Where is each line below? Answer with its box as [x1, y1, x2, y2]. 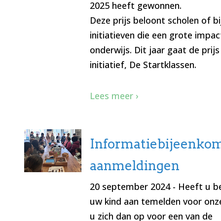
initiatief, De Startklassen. [89, 59, 199, 71]
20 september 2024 [89, 181, 170, 193]
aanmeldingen [89, 158, 180, 174]
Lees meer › [89, 90, 139, 102]
